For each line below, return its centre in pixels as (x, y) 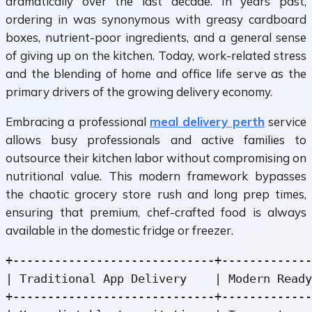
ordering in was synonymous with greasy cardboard (156, 19)
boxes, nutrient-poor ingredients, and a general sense (156, 38)
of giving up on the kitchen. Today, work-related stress (156, 56)
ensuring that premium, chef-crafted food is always (156, 212)
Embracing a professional (78, 122)
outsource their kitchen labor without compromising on (156, 158)
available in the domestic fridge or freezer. (119, 231)
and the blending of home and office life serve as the (156, 74)
